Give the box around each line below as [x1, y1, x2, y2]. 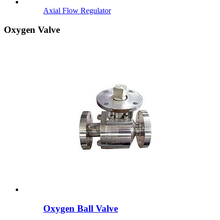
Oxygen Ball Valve [43, 203, 118, 214]
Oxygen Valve [4, 25, 60, 35]
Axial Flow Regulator [43, 6, 111, 15]
